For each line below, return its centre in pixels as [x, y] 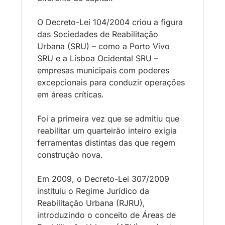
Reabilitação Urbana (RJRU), [91, 203]
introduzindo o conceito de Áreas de [106, 215]
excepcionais [62, 83]
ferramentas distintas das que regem [106, 143]
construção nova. [70, 155]
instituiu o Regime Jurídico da [93, 191]
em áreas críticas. [72, 95]
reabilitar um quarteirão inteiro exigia [107, 131]
